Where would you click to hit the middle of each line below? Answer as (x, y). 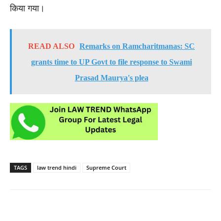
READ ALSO (51, 46)
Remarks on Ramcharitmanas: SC (137, 46)
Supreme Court (106, 167)
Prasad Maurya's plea (111, 77)
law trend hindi (57, 167)
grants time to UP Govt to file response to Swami (111, 62)
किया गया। (27, 8)
